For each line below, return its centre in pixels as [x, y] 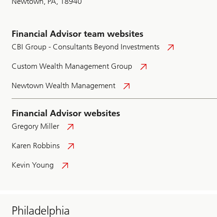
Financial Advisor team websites [77, 34]
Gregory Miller [35, 126]
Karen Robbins [36, 146]
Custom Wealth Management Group [72, 66]
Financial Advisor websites [66, 114]
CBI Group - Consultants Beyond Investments [85, 47]
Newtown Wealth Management [63, 86]
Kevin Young [33, 165]
